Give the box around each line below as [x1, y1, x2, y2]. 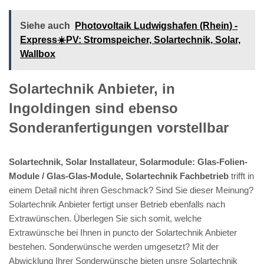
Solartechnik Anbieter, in [9, 80, 175, 97]
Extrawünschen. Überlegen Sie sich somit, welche [9, 213, 202, 223]
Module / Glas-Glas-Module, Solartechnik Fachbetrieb [9, 170, 229, 181]
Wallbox [20, 48, 55, 59]
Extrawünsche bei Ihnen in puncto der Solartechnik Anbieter [9, 227, 237, 237]
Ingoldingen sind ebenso [9, 100, 178, 116]
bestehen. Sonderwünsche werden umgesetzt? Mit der [9, 241, 219, 252]
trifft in [229, 170, 254, 181]
